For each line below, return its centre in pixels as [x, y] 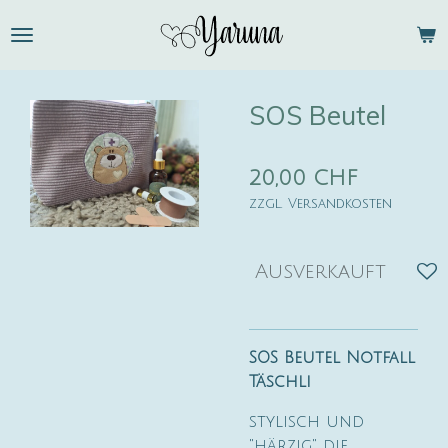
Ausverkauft [320, 272]
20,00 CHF [303, 178]
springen [43, 68]
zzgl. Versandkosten [320, 203]
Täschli [280, 382]
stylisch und [306, 422]
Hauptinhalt [53, 44]
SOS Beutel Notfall [332, 358]
